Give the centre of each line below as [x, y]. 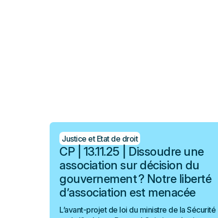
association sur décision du [129, 165]
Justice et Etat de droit [100, 138]
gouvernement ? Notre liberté [135, 179]
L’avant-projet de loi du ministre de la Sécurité [137, 210]
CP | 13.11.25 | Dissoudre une [132, 152]
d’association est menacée [127, 192]
